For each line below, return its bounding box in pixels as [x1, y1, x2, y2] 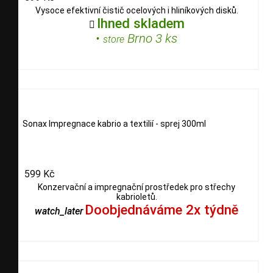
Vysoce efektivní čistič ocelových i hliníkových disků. [35, 5, 238, 16]
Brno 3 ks [124, 31, 177, 46]
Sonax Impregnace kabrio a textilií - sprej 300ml [23, 118, 206, 129]
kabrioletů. [116, 192, 157, 202]
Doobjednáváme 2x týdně [85, 202, 238, 218]
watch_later [35, 205, 83, 218]
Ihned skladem [96, 15, 185, 32]
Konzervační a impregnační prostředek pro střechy [38, 182, 235, 193]
